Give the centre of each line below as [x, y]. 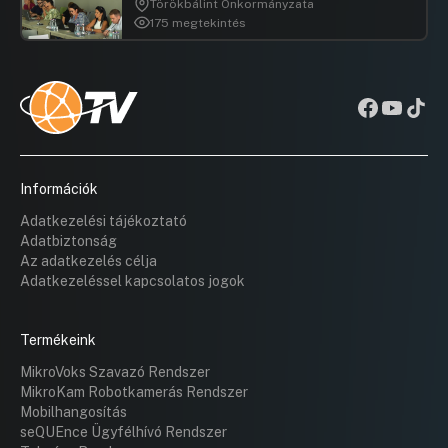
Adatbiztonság [68, 241]
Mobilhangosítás [73, 412]
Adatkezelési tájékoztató [103, 221]
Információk [59, 189]
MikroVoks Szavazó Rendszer [115, 372]
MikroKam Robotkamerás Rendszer [134, 392]
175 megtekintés [198, 22]
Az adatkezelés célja [88, 261]
